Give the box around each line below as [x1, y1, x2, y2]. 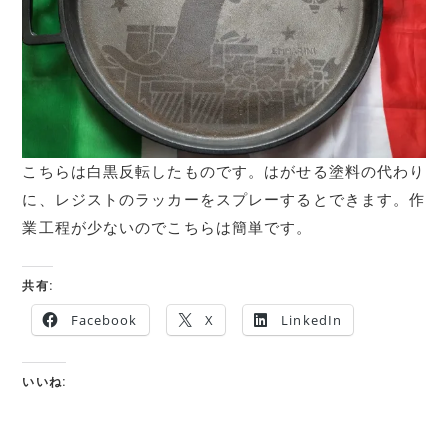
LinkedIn [281, 310, 343, 329]
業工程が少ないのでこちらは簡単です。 [22, 218, 313, 237]
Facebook [70, 310, 138, 329]
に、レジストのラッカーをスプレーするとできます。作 [22, 190, 426, 209]
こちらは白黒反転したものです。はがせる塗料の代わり [22, 162, 426, 181]
